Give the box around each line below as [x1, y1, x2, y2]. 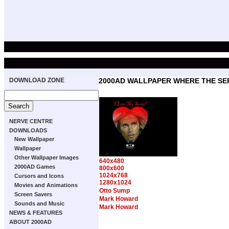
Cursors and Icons [14, 173, 64, 179]
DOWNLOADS [9, 127, 47, 133]
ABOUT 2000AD [9, 219, 52, 225]
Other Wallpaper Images [14, 154, 79, 161]
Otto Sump [99, 187, 130, 195]
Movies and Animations [14, 182, 78, 188]
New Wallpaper [14, 136, 54, 142]
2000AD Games [14, 164, 55, 170]
